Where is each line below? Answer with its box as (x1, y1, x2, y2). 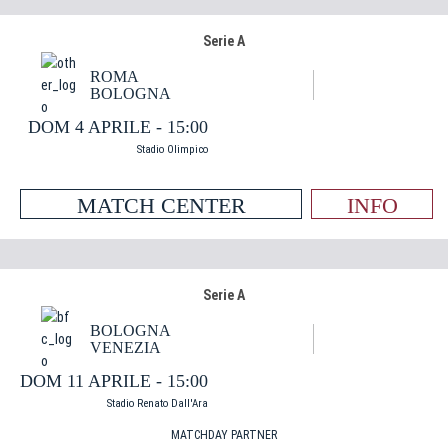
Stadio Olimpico (137, 143, 208, 156)
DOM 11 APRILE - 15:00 (20, 371, 208, 391)
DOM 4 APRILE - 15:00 (28, 117, 208, 137)
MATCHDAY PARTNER (171, 428, 277, 442)
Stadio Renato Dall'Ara (107, 397, 208, 410)
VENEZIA (90, 339, 161, 356)
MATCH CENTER (76, 193, 246, 218)
